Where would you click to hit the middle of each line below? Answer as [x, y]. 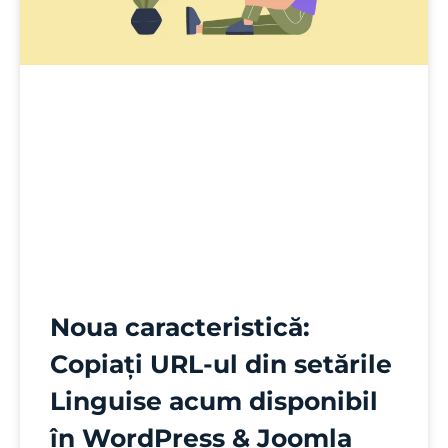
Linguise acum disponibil [214, 400]
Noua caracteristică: [180, 326]
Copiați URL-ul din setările [221, 363]
